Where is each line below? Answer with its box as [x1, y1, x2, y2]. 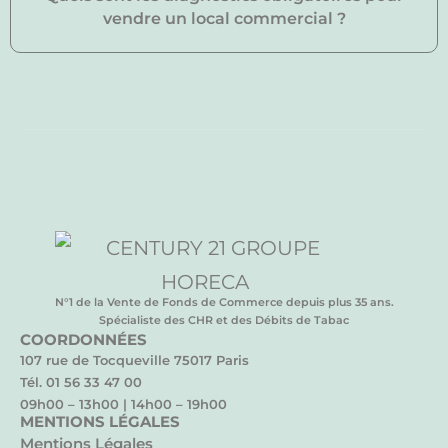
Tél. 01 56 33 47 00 [20, 374, 142, 390]
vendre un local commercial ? [102, 9, 346, 28]
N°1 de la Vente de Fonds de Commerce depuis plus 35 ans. [54, 295, 394, 309]
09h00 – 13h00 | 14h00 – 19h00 [20, 396, 227, 412]
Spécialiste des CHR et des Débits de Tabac [99, 313, 349, 327]
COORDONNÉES [20, 330, 147, 349]
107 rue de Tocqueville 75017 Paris [20, 352, 249, 368]
